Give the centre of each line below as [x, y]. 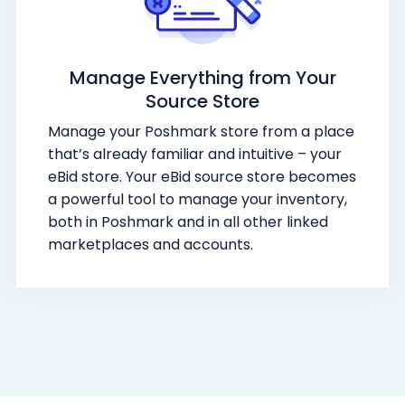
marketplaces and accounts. [151, 244]
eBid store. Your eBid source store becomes [202, 176]
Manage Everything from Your [202, 77]
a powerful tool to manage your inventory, [198, 199]
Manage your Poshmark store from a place [201, 131]
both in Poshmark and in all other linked [188, 221]
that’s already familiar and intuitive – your [195, 154]
